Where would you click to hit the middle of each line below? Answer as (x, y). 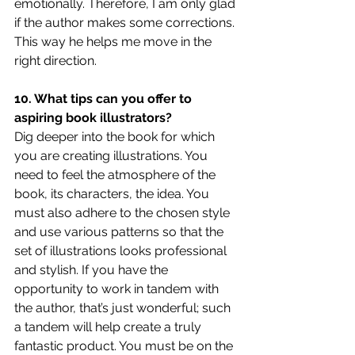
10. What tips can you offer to (105, 98)
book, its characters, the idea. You (113, 193)
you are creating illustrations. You (113, 155)
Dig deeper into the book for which (116, 136)
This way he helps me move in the (115, 41)
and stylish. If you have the (93, 269)
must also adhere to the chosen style (124, 212)
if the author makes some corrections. (126, 22)
